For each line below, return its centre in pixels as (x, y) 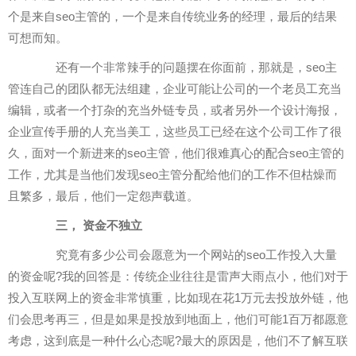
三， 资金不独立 (87, 226)
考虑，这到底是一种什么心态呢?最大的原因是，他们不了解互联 (178, 341)
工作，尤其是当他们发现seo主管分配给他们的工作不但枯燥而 (172, 175)
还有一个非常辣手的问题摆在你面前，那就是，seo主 (185, 68)
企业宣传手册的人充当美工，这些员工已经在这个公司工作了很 (175, 132)
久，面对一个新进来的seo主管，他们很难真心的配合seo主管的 (176, 153)
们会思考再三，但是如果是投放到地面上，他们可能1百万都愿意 (178, 319)
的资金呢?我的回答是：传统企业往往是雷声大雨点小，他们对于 (178, 277)
